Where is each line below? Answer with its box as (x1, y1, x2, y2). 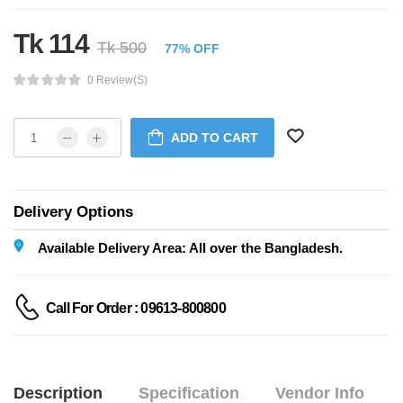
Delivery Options (13, 203, 133, 221)
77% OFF (165, 41, 219, 56)
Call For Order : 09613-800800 (46, 300, 226, 316)
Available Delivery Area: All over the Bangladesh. (38, 240, 343, 256)
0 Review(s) (86, 73, 148, 86)
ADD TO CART (170, 130, 258, 146)
